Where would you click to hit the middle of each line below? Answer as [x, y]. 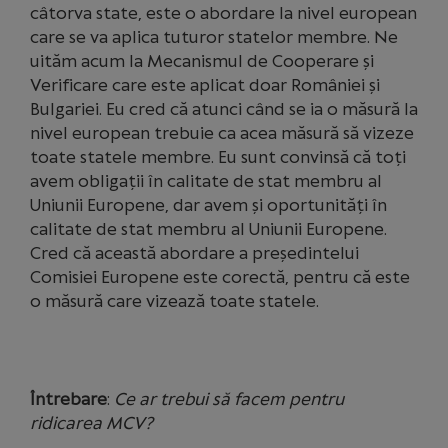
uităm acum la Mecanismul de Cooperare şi [202, 61]
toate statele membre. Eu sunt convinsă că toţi [218, 157]
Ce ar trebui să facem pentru [229, 399]
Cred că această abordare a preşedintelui [194, 253]
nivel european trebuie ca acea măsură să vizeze [222, 133]
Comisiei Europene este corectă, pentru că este [220, 277]
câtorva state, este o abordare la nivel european [223, 13]
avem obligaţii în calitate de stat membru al [206, 181]
